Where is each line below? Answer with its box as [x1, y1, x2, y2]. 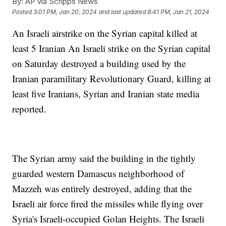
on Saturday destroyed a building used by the [12, 56, 186, 70]
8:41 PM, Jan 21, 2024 [147, 8, 210, 16]
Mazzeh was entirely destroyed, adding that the [12, 182, 192, 195]
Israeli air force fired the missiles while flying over [12, 197, 203, 210]
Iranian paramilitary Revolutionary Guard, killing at [12, 72, 211, 85]
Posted [12, 8, 34, 16]
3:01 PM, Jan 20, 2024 [33, 8, 97, 16]
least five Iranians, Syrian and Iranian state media [12, 87, 200, 100]
